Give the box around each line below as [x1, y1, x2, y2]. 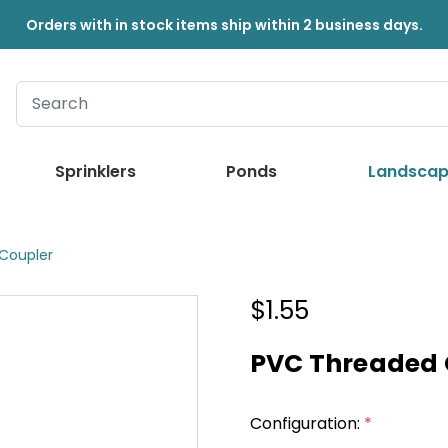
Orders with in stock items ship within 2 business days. [25, 15, 423, 35]
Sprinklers [55, 160, 137, 183]
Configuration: [249, 411, 364, 435]
